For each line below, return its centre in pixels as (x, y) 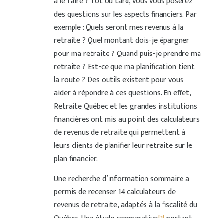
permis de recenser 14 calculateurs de (115, 192)
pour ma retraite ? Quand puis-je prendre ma (127, 54)
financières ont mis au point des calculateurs (127, 119)
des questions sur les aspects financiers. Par (125, 14)
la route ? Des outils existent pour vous (118, 80)
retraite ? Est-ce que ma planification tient (124, 67)
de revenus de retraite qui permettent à (119, 133)
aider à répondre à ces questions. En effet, (122, 93)
